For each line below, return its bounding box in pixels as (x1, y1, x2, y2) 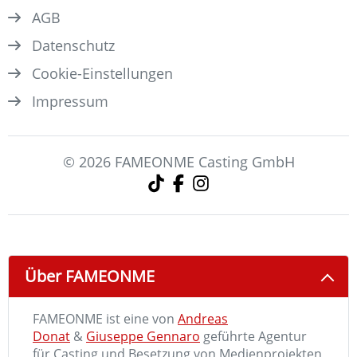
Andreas (178, 310, 228, 328)
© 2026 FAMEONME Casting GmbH (62, 152, 295, 172)
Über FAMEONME (25, 265, 155, 288)
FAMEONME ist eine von (33, 310, 178, 328)
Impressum (32, 92, 108, 112)
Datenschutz (32, 36, 115, 56)
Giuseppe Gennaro (86, 328, 200, 346)
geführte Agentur (200, 328, 307, 346)
